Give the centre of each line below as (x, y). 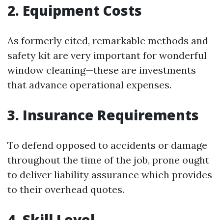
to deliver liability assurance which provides (110, 175)
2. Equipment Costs (75, 10)
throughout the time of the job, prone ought (108, 160)
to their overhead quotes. (66, 189)
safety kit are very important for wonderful (107, 55)
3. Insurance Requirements (103, 115)
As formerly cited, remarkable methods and (108, 41)
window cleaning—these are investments (102, 70)
